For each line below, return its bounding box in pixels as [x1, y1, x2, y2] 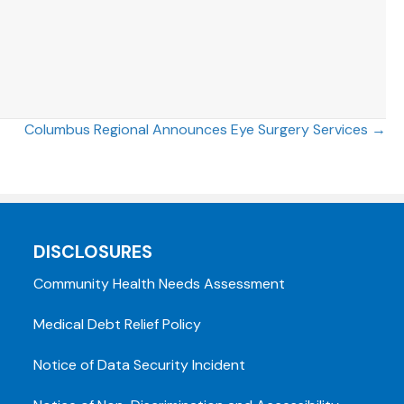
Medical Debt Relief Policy [32, 314, 201, 334]
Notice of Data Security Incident [32, 354, 245, 374]
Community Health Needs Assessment [32, 273, 285, 293]
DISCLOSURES [32, 239, 152, 263]
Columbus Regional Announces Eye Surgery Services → [24, 119, 386, 139]
